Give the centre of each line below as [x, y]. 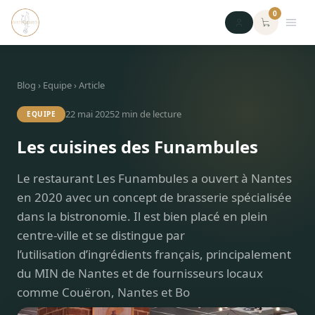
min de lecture [150, 114]
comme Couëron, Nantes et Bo [103, 292]
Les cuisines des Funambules [137, 147]
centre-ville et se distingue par [101, 235]
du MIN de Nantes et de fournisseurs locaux [140, 273]
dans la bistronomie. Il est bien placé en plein [142, 216]
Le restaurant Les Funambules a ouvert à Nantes [154, 178]
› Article [89, 85]
